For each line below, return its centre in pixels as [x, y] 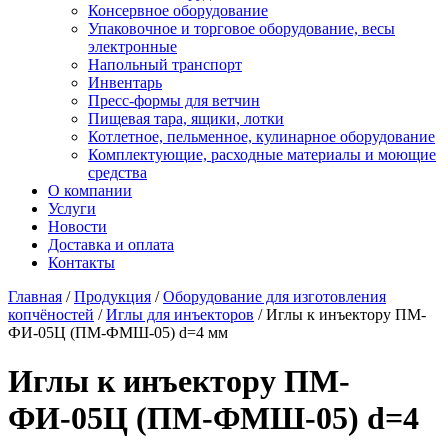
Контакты [81, 262]
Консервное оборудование [178, 10]
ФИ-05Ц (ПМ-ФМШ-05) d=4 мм [118, 332]
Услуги [72, 208]
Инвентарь [125, 82]
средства [117, 172]
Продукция [112, 296]
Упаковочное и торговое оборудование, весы [241, 28]
